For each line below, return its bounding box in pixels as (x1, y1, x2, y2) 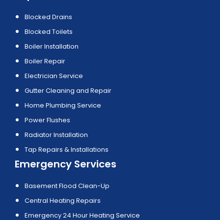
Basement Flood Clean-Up (25, 181, 110, 191)
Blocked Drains (25, 12, 72, 22)
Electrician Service (25, 71, 83, 81)
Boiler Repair (25, 56, 65, 66)
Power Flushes (25, 115, 70, 125)
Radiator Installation (25, 130, 88, 140)
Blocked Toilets (25, 27, 73, 37)
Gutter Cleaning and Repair (25, 86, 111, 96)
